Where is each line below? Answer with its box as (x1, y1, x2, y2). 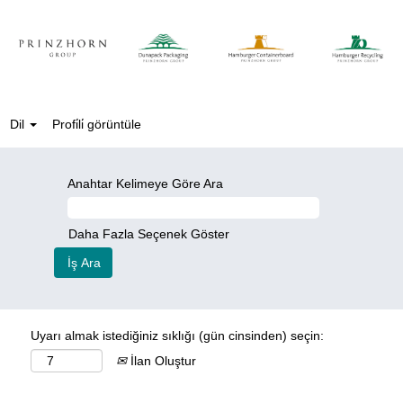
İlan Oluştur (127, 354, 196, 368)
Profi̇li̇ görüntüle (51, 117, 141, 131)
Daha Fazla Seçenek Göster (68, 227, 229, 241)
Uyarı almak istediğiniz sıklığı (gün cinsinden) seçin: (31, 328, 324, 343)
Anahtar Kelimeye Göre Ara (67, 176, 223, 191)
